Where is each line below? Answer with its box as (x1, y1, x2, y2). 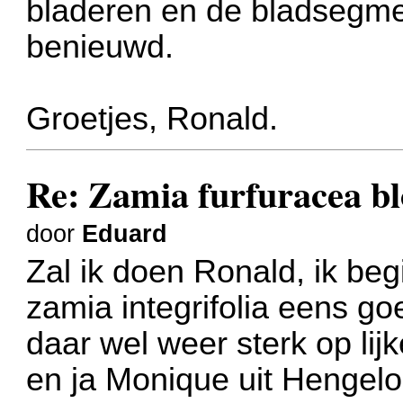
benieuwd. (26, 28, 175, 65)
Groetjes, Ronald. (26, 100, 279, 137)
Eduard (82, 219, 168, 247)
